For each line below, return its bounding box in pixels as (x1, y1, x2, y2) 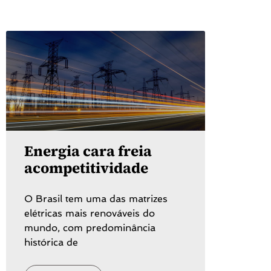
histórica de (24, 236, 78, 248)
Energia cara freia (24, 140, 152, 161)
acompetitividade (24, 157, 148, 178)
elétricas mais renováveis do (24, 207, 155, 219)
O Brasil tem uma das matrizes (24, 192, 168, 204)
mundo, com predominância (24, 221, 155, 233)
